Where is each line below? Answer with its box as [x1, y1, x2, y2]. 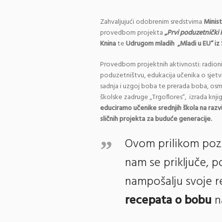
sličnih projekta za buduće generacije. [100, 113, 212, 125]
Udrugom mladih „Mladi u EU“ [126, 38, 213, 50]
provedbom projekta [100, 27, 165, 39]
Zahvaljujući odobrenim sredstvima [100, 16, 204, 28]
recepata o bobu [125, 191, 212, 210]
